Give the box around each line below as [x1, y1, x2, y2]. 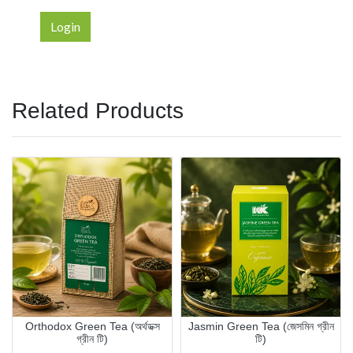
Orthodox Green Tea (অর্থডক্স [24, 319, 160, 333]
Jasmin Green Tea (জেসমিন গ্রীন [188, 319, 334, 333]
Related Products [12, 98, 184, 123]
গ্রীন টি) [76, 332, 108, 345]
